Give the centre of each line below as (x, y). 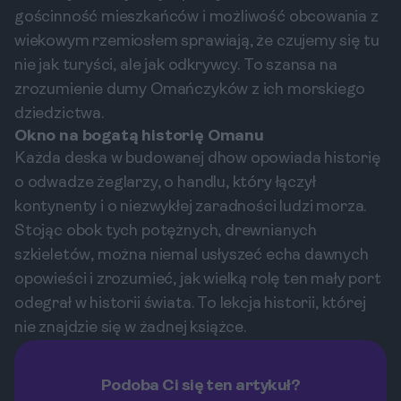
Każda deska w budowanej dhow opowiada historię (197, 159)
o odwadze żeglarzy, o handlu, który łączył (165, 183)
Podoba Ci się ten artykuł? (200, 386)
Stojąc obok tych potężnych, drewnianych (166, 231)
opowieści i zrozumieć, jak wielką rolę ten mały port (198, 280)
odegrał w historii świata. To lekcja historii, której (190, 304)
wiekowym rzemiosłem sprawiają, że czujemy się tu (197, 42)
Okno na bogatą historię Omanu (139, 137)
